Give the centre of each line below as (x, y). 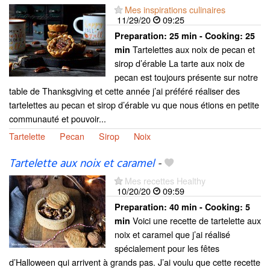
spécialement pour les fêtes (167, 248)
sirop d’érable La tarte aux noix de (180, 63)
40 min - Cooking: (207, 207)
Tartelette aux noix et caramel (82, 164)
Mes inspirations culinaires (175, 9)
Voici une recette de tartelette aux (196, 220)
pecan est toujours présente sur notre (186, 77)
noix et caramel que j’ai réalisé (172, 234)
